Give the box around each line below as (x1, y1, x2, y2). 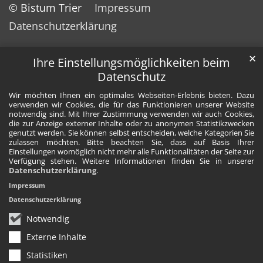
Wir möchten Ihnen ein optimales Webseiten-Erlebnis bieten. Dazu (9, 90, 254, 101)
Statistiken (26, 249, 68, 261)
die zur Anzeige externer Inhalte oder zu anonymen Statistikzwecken (9, 118, 254, 129)
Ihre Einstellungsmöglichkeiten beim (33, 55, 230, 71)
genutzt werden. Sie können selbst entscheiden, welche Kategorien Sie (9, 127, 254, 139)
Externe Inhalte (26, 231, 86, 242)
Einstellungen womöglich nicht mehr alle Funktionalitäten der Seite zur (9, 146, 254, 157)
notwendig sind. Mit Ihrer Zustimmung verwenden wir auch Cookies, (9, 109, 254, 120)
